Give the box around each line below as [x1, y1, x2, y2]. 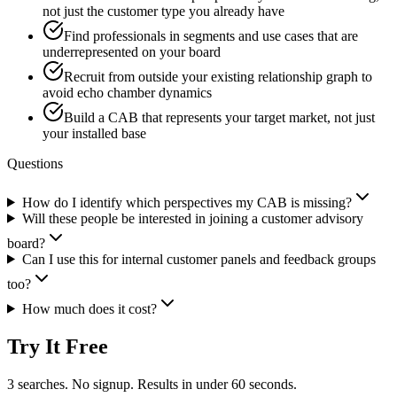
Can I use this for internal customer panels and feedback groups [21, 251, 376, 267]
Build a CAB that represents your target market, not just [64, 109, 375, 125]
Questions [7, 155, 63, 171]
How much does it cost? [21, 300, 157, 316]
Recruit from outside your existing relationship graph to [64, 68, 372, 84]
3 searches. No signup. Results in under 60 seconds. [7, 376, 297, 392]
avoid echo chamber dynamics [43, 84, 212, 100]
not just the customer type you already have [43, 3, 284, 19]
